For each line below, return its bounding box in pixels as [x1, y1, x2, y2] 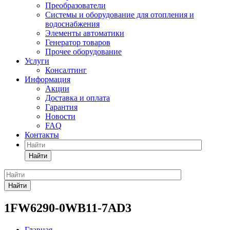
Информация [25, 74, 70, 84]
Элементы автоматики [45, 28, 124, 37]
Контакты [25, 130, 59, 139]
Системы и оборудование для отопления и [45, 10, 194, 19]
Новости [45, 111, 75, 121]
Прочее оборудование [45, 47, 122, 56]
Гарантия [45, 102, 78, 111]
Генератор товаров [45, 37, 110, 47]
